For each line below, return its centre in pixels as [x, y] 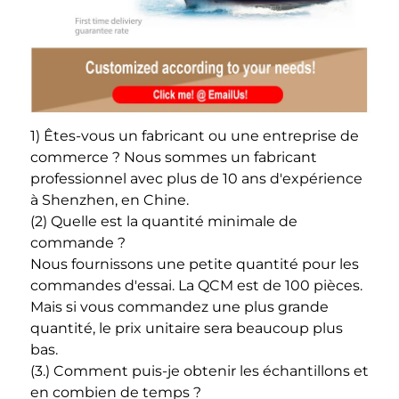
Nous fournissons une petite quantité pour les [195, 265]
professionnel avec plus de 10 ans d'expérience [196, 179]
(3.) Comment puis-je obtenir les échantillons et [199, 371]
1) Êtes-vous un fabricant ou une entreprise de [195, 136]
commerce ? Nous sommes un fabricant [174, 158]
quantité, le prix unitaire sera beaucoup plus [187, 329]
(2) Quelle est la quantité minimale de [164, 222]
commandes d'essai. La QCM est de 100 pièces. [196, 286]
